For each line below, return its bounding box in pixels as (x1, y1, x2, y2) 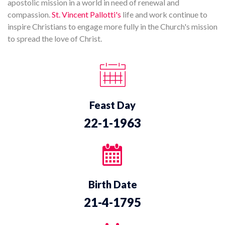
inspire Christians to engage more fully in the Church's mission (8, 22, 217, 32)
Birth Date (88, 178, 137, 191)
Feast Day (89, 99, 136, 111)
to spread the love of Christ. (8, 34, 102, 44)
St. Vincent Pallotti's (52, 10, 121, 20)
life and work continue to (121, 10, 207, 20)
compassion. (8, 10, 52, 20)
